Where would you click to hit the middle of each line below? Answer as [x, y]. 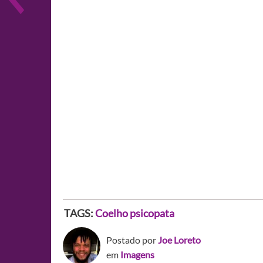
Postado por [132, 240]
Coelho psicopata [135, 213]
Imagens [137, 254]
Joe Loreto [179, 240]
